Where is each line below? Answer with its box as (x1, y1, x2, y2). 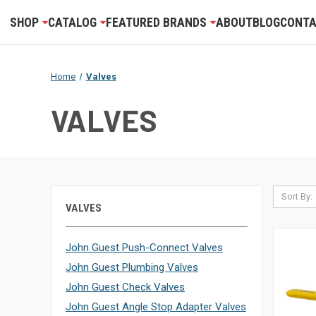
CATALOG (47, 15, 97, 30)
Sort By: (281, 191, 312, 202)
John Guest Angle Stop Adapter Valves (66, 300, 246, 313)
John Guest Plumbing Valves (66, 261, 198, 274)
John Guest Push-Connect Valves (66, 241, 223, 254)
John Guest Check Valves (66, 281, 185, 293)
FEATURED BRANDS (105, 15, 207, 30)
